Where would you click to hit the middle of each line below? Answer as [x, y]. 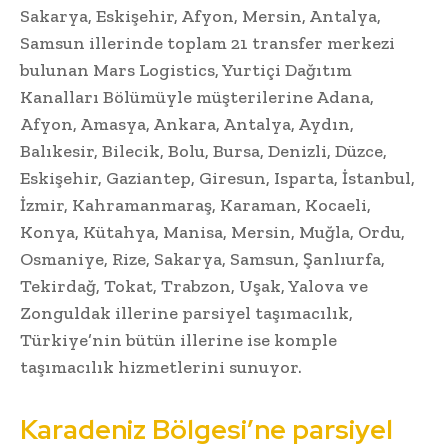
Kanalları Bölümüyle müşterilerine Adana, [197, 97]
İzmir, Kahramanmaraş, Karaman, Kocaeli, [195, 205]
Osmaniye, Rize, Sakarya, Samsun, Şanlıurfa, [202, 259]
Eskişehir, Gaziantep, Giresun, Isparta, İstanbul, [217, 178]
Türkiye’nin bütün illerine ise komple [178, 340]
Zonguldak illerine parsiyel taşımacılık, [186, 313]
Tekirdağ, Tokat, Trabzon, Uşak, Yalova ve [194, 286]
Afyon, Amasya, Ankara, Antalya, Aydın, [187, 124]
